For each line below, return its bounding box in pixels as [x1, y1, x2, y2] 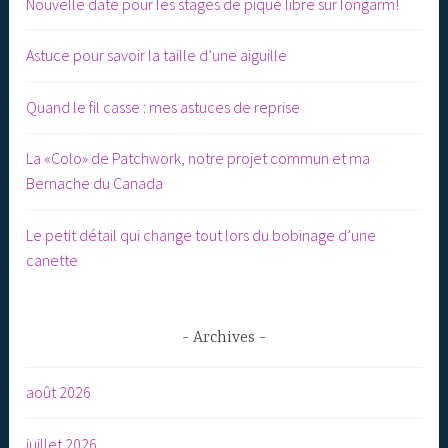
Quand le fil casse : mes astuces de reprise [26, 96, 301, 117]
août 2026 [26, 382, 92, 403]
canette [26, 250, 79, 271]
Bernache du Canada [26, 173, 164, 194]
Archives [193, 329, 255, 348]
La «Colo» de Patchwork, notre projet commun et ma [26, 148, 371, 169]
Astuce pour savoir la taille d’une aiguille [26, 45, 288, 66]
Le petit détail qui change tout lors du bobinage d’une [26, 225, 377, 246]
